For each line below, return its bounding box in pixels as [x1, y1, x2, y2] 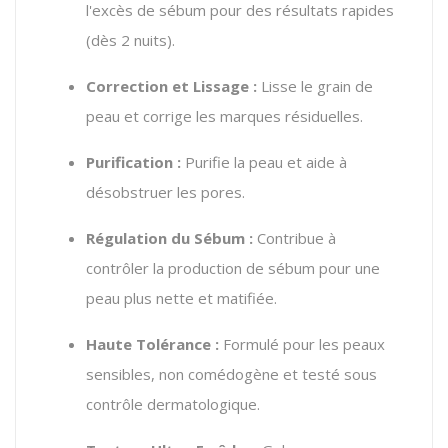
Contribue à [253, 227, 336, 248]
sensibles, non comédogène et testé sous [86, 363, 377, 384]
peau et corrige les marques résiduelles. [86, 105, 363, 126]
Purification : [86, 151, 181, 172]
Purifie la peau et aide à [181, 151, 347, 172]
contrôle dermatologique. [86, 393, 260, 414]
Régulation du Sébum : [86, 227, 253, 248]
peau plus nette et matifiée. [86, 287, 277, 308]
